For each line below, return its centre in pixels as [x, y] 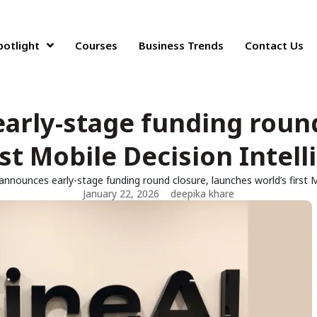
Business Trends [181, 45]
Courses [97, 45]
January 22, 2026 [121, 194]
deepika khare [202, 194]
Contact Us [275, 45]
